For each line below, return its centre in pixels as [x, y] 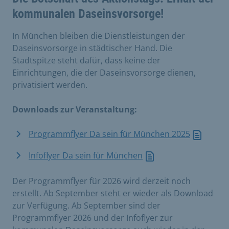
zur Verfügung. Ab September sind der [86, 205]
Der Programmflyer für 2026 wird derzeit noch [101, 181]
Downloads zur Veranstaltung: [75, 110]
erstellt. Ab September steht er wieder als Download [113, 193]
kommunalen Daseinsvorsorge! [88, 14]
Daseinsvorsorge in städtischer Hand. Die [92, 48]
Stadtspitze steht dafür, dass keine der [86, 61]
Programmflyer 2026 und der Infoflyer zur [93, 217]
